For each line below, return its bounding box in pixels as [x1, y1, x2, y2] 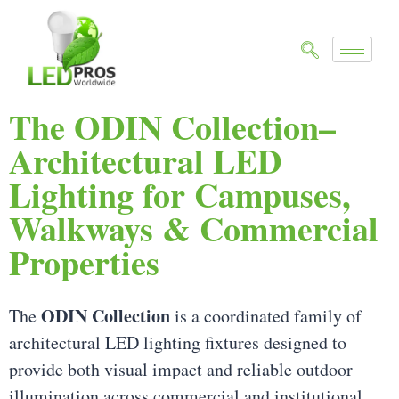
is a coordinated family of [170, 304, 362, 329]
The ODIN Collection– [9, 102, 336, 152]
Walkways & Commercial [9, 204, 379, 254]
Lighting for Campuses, [9, 170, 351, 220]
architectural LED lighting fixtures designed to [9, 330, 346, 355]
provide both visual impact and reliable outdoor [9, 357, 353, 382]
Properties [9, 238, 159, 288]
